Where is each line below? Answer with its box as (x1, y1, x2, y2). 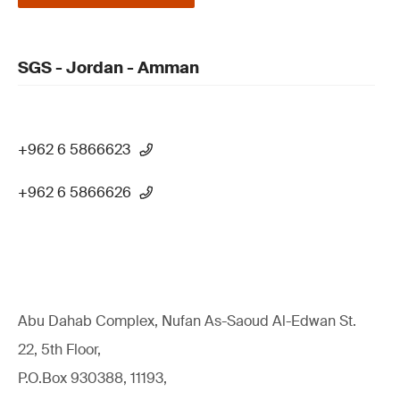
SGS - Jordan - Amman (18, 57, 199, 79)
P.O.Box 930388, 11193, (18, 369, 167, 387)
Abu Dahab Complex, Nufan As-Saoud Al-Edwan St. (18, 312, 356, 330)
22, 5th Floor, (18, 340, 101, 359)
